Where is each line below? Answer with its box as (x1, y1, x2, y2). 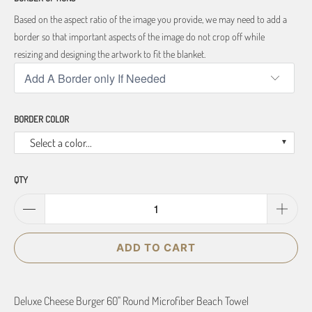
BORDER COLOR (14, 114, 69, 125)
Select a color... (30, 136, 92, 150)
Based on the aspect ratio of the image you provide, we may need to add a (14, 13, 287, 25)
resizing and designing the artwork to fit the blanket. (14, 47, 205, 60)
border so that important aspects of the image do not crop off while (14, 30, 265, 42)
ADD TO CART (116, 240, 196, 254)
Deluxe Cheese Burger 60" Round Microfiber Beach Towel (14, 293, 249, 308)
